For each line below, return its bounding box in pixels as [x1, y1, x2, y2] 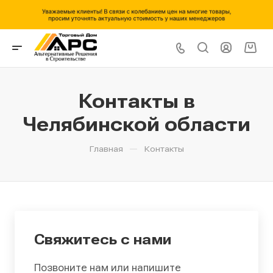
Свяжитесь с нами [34, 230, 171, 248]
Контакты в [78, 89, 195, 113]
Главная [89, 143, 123, 154]
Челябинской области [23, 112, 250, 136]
